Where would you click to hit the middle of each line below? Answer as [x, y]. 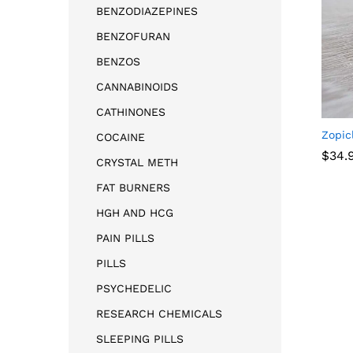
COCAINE [121, 137]
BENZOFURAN [133, 36]
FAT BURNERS [133, 187]
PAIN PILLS [125, 238]
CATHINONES [131, 111]
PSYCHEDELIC [134, 288]
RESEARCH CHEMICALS [159, 313]
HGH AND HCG [135, 212]
